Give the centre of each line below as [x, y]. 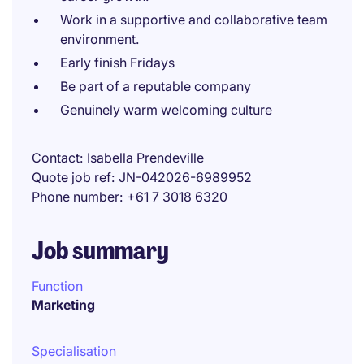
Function [57, 286]
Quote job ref [71, 177]
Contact [56, 158]
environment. [100, 39]
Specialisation [74, 351]
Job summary [100, 251]
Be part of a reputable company [156, 86]
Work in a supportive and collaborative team [194, 19]
